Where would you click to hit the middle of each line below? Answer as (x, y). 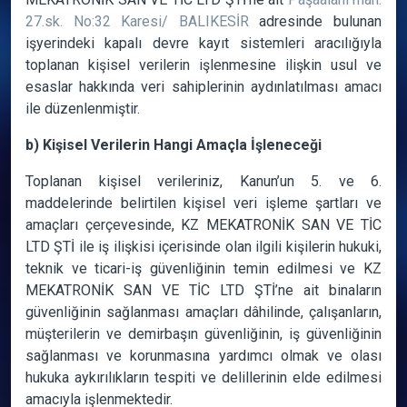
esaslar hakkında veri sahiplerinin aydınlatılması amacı (203, 87)
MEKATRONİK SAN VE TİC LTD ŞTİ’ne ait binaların (203, 290)
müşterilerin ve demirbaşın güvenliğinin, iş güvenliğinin (203, 334)
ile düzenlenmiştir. (83, 109)
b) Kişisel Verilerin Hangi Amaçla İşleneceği (174, 145)
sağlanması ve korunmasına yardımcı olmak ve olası (203, 356)
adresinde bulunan (315, 21)
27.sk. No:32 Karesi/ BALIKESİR (137, 21)
